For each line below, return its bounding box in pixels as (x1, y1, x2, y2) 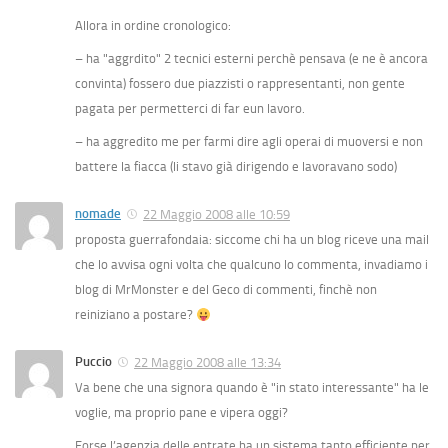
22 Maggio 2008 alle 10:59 (143, 207, 290, 223)
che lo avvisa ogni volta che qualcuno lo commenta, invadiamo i (75, 257, 428, 273)
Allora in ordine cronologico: (75, 18, 231, 34)
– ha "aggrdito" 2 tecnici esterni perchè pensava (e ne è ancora (75, 51, 428, 67)
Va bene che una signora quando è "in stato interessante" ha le (75, 380, 429, 396)
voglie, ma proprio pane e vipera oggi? (75, 405, 288, 421)
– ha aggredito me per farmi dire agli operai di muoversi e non (75, 134, 423, 150)
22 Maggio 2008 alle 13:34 (134, 355, 281, 371)
